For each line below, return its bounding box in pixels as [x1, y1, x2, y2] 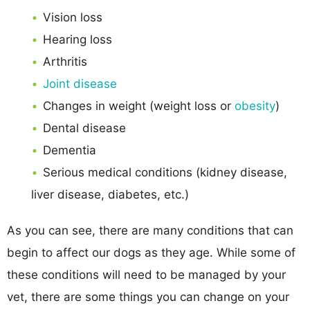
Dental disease [43, 120, 126, 135]
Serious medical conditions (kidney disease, [43, 165, 287, 179]
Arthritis [43, 54, 87, 69]
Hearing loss [43, 32, 112, 46]
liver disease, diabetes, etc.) [31, 187, 189, 201]
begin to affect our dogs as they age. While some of [7, 245, 295, 259]
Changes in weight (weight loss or [43, 98, 235, 113]
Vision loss [43, 10, 102, 24]
